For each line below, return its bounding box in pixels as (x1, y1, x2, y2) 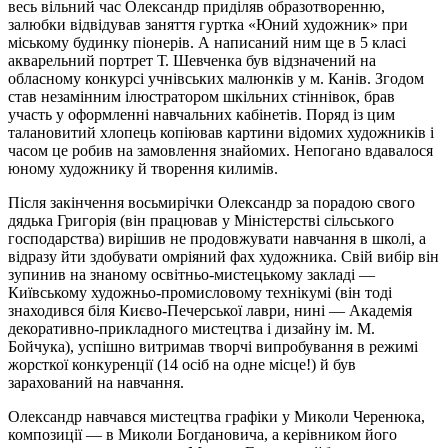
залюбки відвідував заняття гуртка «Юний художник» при (8, 15, 408, 33)
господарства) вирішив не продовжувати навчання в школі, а (8, 229, 426, 247)
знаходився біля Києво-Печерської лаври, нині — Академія (8, 301, 412, 319)
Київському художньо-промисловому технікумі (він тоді (8, 283, 392, 301)
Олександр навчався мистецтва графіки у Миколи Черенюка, (8, 407, 425, 425)
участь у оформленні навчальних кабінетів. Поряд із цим (8, 105, 395, 123)
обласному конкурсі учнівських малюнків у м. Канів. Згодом (8, 69, 424, 87)
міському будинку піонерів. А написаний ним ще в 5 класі (8, 33, 406, 51)
